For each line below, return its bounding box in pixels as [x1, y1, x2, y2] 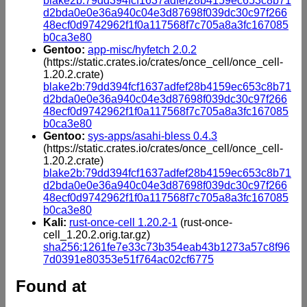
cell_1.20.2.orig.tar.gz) [43, 228, 150, 241]
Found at [16, 276, 86, 295]
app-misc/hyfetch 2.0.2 [88, 43, 197, 56]
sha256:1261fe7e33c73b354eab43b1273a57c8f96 [43, 241, 290, 253]
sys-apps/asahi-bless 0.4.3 [88, 130, 217, 142]
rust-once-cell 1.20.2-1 [69, 216, 177, 228]
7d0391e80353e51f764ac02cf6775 [43, 253, 214, 265]
